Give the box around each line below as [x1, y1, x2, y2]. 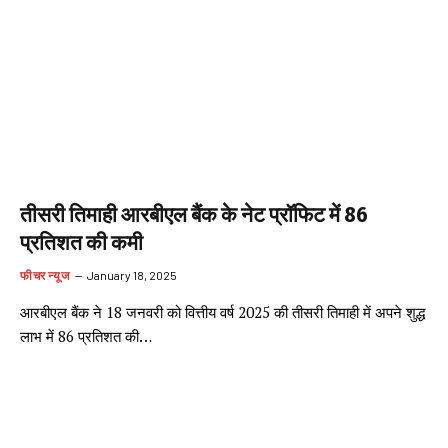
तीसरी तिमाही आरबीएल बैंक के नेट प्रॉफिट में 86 [20, 201, 368, 228]
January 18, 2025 [87, 267, 178, 282]
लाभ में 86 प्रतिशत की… [20, 325, 152, 346]
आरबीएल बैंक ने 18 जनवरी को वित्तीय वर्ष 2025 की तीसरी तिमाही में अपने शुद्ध [20, 301, 425, 322]
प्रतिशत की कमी [20, 229, 143, 256]
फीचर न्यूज [20, 267, 70, 282]
